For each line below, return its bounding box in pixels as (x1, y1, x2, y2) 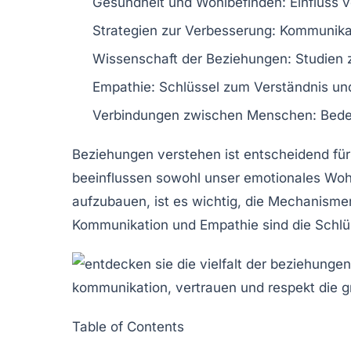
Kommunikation (72, 216, 168, 233)
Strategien (92, 22, 157, 38)
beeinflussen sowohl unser (72, 169, 244, 186)
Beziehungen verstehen (72, 146, 221, 162)
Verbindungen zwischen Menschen (92, 107, 313, 123)
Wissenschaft (92, 50, 178, 67)
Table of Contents (72, 318, 184, 335)
